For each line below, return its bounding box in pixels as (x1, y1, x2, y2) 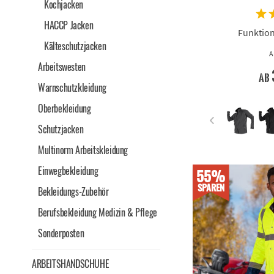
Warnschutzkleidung (38, 80, 106, 95)
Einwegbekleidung (38, 163, 98, 178)
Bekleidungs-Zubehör (38, 184, 109, 199)
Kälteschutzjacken (44, 39, 106, 53)
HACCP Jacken (44, 18, 94, 32)
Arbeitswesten (38, 59, 86, 74)
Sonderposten (38, 226, 84, 240)
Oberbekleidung (38, 101, 91, 116)
